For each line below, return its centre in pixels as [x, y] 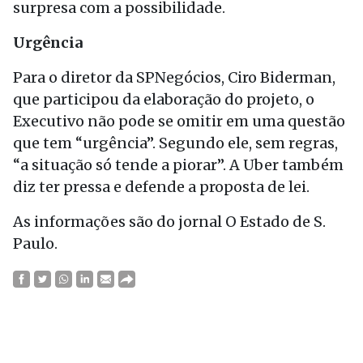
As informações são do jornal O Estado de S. [169, 222]
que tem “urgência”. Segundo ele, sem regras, [175, 143]
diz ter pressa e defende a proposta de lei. [161, 187]
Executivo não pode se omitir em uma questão [179, 121]
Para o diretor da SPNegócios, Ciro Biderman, [174, 77]
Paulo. [37, 243]
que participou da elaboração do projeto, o [164, 99]
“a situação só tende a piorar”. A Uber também [178, 165]
